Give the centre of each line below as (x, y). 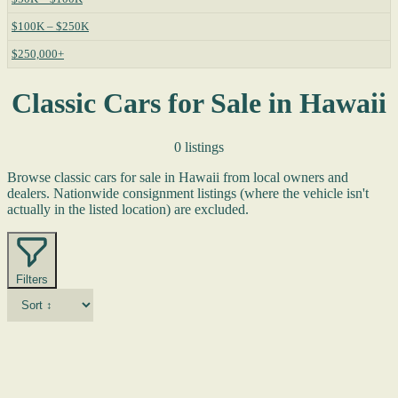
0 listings (199, 147)
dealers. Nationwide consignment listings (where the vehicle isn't (188, 193)
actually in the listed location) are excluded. (128, 209)
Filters (32, 279)
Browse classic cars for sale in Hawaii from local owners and (178, 177)
